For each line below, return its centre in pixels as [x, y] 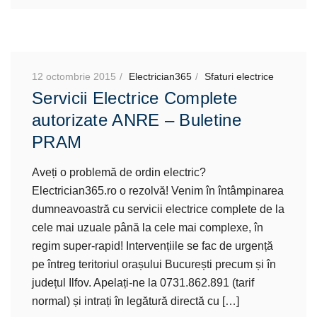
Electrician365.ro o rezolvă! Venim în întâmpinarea [158, 191]
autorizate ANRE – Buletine [137, 120]
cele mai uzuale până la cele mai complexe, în [148, 227]
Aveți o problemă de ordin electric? [119, 172]
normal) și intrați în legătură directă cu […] [136, 301]
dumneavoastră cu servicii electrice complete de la [158, 209]
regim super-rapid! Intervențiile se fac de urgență [152, 246]
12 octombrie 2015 [74, 76]
